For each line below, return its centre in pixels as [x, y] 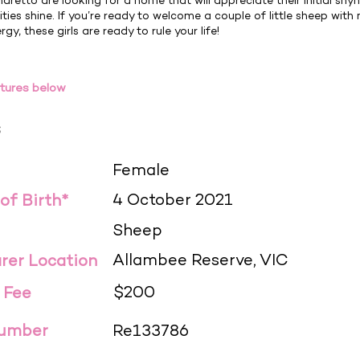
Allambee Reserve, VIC [200, 262]
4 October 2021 [173, 201]
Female [141, 172]
